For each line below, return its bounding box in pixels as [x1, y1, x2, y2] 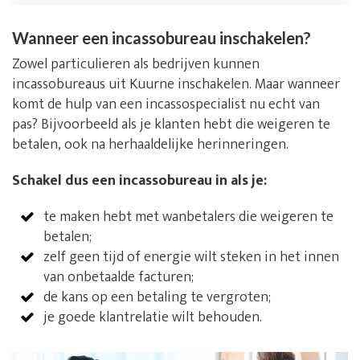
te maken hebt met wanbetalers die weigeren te [43, 205, 333, 229]
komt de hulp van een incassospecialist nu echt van [12, 92, 320, 117]
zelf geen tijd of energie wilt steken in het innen [43, 245, 339, 269]
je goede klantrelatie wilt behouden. [43, 305, 262, 329]
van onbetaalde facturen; [43, 265, 194, 289]
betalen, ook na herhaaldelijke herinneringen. [12, 133, 288, 157]
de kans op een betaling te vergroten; [43, 285, 271, 309]
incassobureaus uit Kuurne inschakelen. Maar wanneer [12, 72, 340, 96]
